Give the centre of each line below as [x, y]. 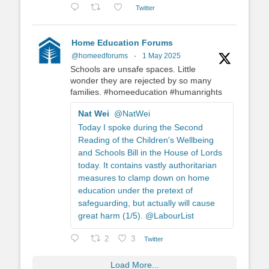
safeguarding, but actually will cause [147, 203]
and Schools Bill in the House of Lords [150, 153]
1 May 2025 [162, 56]
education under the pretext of [135, 191]
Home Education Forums [122, 43]
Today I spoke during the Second [141, 128]
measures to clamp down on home [144, 178]
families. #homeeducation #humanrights [146, 92]
